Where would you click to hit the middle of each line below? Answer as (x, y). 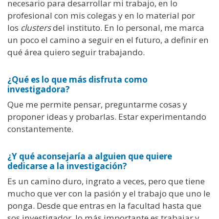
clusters (36, 27)
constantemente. (40, 129)
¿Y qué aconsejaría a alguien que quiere (90, 156)
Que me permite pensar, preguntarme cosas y (97, 104)
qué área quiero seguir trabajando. (76, 52)
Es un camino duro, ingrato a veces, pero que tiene (106, 181)
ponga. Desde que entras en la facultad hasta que (104, 206)
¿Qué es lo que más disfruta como (77, 79)
